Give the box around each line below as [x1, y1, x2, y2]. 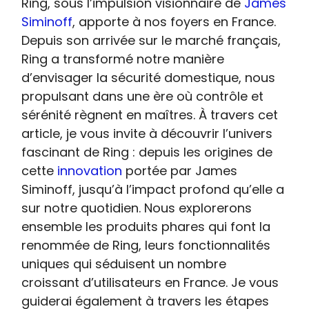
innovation [57, 162, 123, 179]
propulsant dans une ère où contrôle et [21, 88, 264, 105]
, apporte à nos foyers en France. [72, 13, 277, 30]
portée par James [122, 162, 238, 179]
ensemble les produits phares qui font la [21, 218, 271, 235]
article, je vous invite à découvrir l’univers [21, 125, 273, 142]
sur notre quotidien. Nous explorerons [21, 199, 252, 217]
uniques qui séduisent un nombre [21, 255, 227, 272]
